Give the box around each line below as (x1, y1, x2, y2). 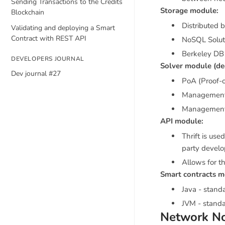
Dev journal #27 (11, 69, 61, 78)
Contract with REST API (11, 34, 86, 43)
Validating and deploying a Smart (11, 23, 115, 33)
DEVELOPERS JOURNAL (11, 55, 84, 63)
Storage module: (160, 6, 218, 16)
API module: (160, 116, 203, 126)
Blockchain (11, 8, 44, 17)
